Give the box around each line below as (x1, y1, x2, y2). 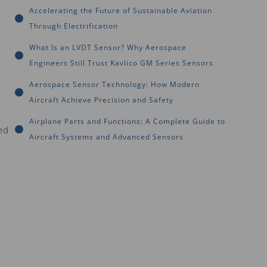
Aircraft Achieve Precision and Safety (29, 94, 173, 105)
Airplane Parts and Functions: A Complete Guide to (29, 116, 225, 126)
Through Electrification (29, 20, 118, 31)
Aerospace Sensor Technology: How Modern (29, 79, 200, 89)
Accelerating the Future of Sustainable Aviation (29, 5, 212, 15)
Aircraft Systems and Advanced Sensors (29, 131, 184, 142)
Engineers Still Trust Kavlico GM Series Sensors (29, 57, 213, 68)
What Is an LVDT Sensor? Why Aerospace (29, 42, 187, 52)
